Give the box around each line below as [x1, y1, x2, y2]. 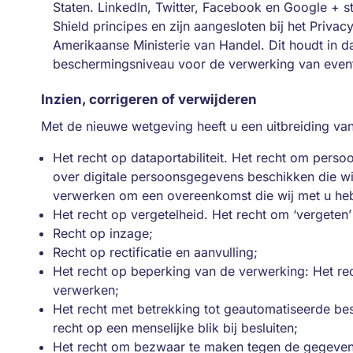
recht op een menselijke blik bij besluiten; [53, 320, 298, 336]
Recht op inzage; [53, 225, 153, 241]
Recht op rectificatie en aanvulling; [53, 244, 258, 260]
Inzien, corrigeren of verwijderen [41, 91, 257, 107]
